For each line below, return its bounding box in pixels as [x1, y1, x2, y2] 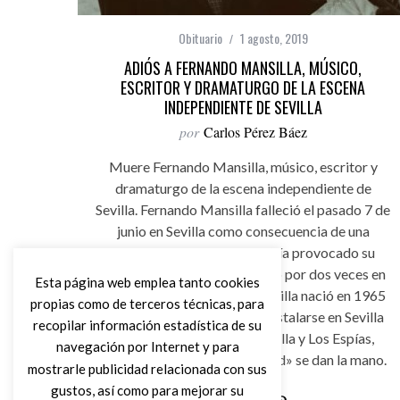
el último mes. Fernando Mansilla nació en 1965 [100, 287, 386, 304]
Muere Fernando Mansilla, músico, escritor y [108, 158, 378, 175]
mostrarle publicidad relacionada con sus [28, 360, 267, 377]
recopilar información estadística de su [33, 317, 262, 334]
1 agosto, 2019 [239, 29, 308, 47]
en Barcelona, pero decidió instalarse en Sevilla [102, 308, 384, 325]
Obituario [178, 29, 222, 47]
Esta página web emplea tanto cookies [35, 273, 260, 290]
